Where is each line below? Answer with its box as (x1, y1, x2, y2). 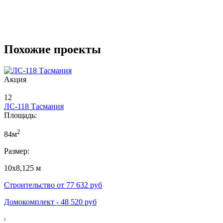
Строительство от (4, 181, 66, 189)
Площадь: (4, 111, 37, 119)
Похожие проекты (4, 42, 101, 56)
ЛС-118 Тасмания (4, 102, 64, 111)
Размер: (4, 147, 29, 155)
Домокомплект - (4, 198, 61, 206)
